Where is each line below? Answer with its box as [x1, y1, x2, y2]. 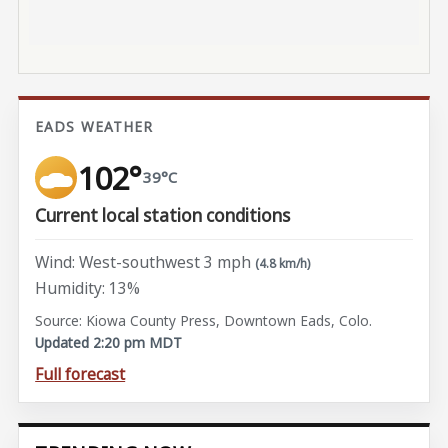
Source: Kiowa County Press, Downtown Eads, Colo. [35, 311, 373, 331]
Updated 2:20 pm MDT [35, 333, 183, 353]
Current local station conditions [35, 203, 291, 227]
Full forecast [35, 363, 126, 386]
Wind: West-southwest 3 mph [35, 251, 252, 274]
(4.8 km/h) [255, 255, 311, 273]
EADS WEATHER [35, 116, 154, 136]
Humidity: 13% [35, 276, 141, 299]
